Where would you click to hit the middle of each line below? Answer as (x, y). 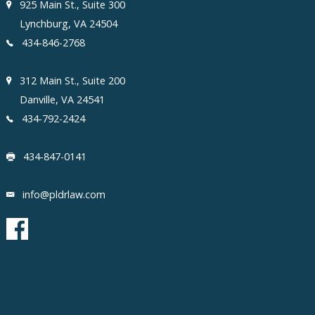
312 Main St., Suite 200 (74, 81)
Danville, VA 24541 (64, 100)
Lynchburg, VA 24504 (70, 24)
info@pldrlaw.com (64, 195)
